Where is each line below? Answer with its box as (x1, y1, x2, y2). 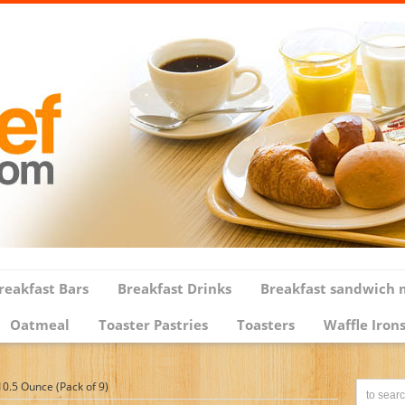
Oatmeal (10, 316, 70, 334)
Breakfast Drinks (118, 279, 231, 297)
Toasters (237, 316, 295, 334)
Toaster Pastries (99, 316, 208, 334)
